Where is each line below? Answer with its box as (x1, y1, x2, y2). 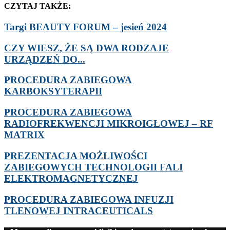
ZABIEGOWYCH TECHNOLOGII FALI (4, 161, 183, 172)
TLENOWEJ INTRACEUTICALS (4, 205, 153, 216)
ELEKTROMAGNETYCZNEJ (4, 172, 138, 184)
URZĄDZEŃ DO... (4, 53, 85, 65)
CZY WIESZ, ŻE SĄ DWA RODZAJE (4, 42, 169, 53)
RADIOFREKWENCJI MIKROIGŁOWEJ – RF (4, 118, 213, 129)
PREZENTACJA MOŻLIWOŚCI (4, 150, 147, 161)
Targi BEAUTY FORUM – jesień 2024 (4, 21, 167, 32)
